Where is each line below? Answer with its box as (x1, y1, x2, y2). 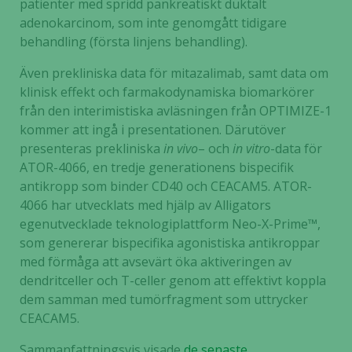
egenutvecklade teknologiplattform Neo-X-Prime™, (20, 215, 321, 233)
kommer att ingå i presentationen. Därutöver (20, 121, 286, 138)
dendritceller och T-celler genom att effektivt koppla (20, 272, 326, 289)
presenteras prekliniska (20, 140, 163, 157)
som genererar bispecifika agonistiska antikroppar (20, 234, 320, 251)
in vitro (233, 140, 270, 157)
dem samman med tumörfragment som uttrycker (20, 291, 308, 308)
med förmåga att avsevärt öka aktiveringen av (20, 253, 291, 270)
